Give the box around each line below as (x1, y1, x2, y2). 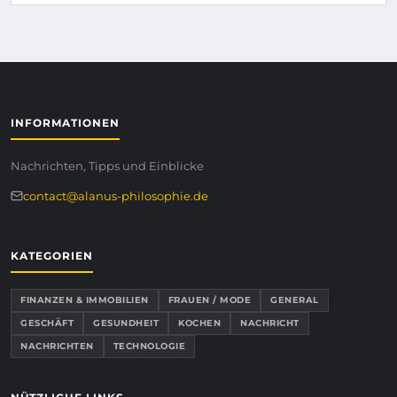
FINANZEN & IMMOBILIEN (20, 294, 149, 306)
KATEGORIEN (11, 249, 93, 262)
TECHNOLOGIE (113, 340, 185, 352)
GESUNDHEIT (93, 317, 159, 329)
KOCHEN (178, 317, 221, 329)
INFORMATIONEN (11, 116, 120, 129)
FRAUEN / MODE (167, 294, 251, 306)
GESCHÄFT (20, 317, 74, 329)
